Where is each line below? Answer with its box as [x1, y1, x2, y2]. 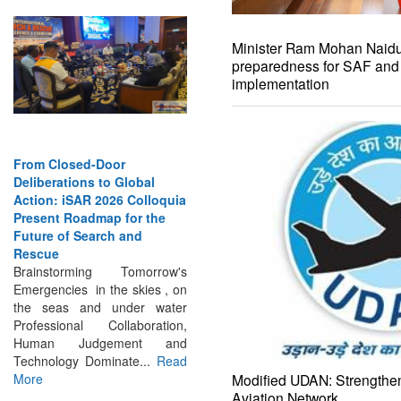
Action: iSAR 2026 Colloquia [13, 172, 186, 191]
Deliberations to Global [13, 154, 155, 173]
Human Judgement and [13, 315, 187, 334]
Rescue [13, 226, 59, 244]
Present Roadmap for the [13, 190, 166, 209]
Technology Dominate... [13, 333, 157, 352]
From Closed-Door [13, 136, 125, 155]
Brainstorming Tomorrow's [13, 243, 187, 262]
